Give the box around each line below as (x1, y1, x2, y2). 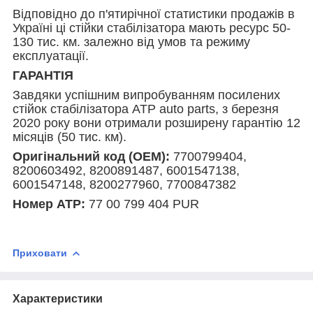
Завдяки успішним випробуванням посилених (13, 87, 280, 102)
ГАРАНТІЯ (13, 68, 73, 82)
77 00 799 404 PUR (89, 196, 199, 211)
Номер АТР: (13, 196, 89, 211)
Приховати (13, 247, 67, 259)
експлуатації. (13, 48, 89, 63)
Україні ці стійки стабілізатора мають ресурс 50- (13, 20, 291, 35)
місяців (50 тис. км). (13, 129, 126, 144)
